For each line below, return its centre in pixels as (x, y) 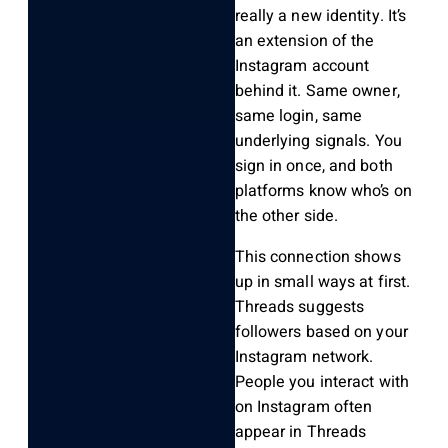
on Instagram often (303, 407)
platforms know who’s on (323, 191)
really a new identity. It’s (320, 16)
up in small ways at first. (322, 282)
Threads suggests (299, 307)
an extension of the (304, 41)
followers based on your (321, 332)
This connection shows (317, 257)
